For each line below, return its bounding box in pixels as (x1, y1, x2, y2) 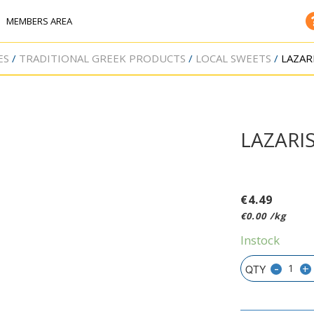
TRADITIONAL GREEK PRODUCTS (18, 51, 186, 65)
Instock (240, 232, 280, 249)
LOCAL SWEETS (195, 51, 271, 65)
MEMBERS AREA (6, 15, 72, 27)
